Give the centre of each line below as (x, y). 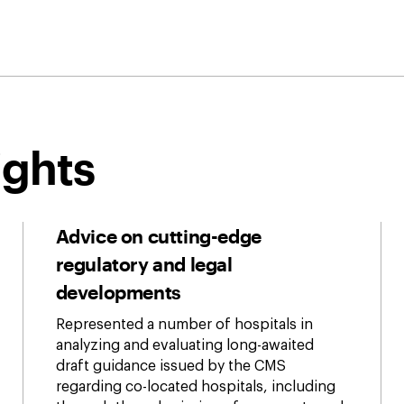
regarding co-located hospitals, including (195, 387)
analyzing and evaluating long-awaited (184, 345)
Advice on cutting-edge (158, 236)
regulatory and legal (144, 264)
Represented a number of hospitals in (184, 325)
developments (118, 292)
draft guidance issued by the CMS (170, 366)
